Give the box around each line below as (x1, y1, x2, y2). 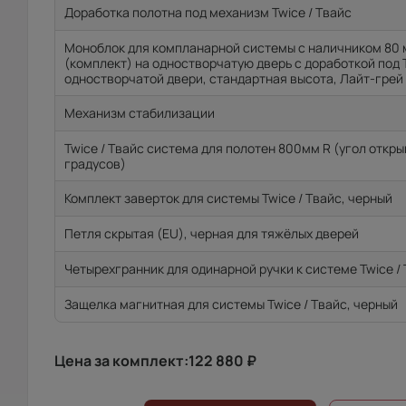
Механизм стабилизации (64, 104, 215, 121)
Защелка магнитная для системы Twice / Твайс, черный (64, 295, 398, 313)
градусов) (64, 155, 126, 172)
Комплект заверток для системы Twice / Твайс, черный (64, 189, 392, 207)
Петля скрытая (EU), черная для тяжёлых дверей (64, 225, 359, 242)
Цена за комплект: (54, 351, 188, 371)
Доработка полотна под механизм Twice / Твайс (64, 4, 352, 21)
